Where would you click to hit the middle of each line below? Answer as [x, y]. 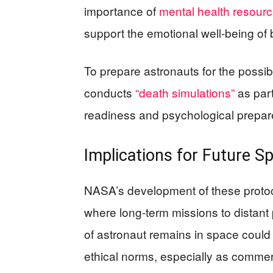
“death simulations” [185, 93]
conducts [110, 93]
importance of [122, 11]
